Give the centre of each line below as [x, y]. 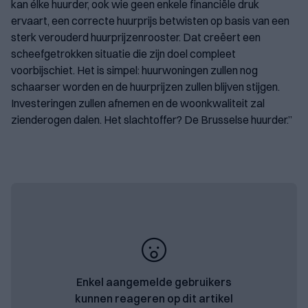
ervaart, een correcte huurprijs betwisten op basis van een [150, 21]
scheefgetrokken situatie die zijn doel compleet [123, 54]
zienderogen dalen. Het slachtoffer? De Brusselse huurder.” [152, 120]
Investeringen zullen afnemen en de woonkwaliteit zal [138, 103]
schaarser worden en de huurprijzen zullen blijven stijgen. [145, 87]
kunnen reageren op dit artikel [154, 299]
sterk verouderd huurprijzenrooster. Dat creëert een [136, 37]
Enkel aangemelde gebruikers [154, 282]
